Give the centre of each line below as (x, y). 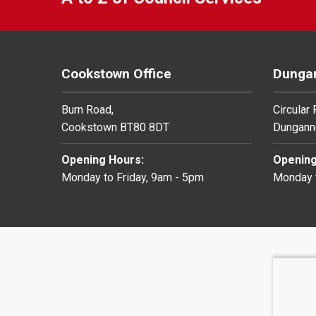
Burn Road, (87, 109)
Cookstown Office (116, 73)
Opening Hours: (103, 159)
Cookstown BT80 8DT (115, 127)
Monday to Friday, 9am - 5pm (133, 177)
